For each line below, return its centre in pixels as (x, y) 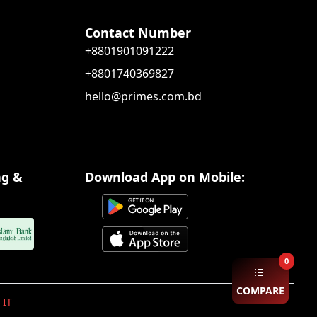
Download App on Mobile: (165, 177)
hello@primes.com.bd (143, 96)
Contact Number (138, 33)
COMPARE (260, 290)
